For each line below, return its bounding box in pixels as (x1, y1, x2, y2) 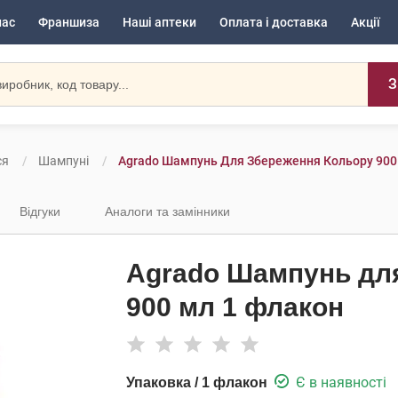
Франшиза (38, 15, 99, 29)
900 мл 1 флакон (125, 292, 344, 322)
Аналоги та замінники (105, 204, 230, 219)
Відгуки (20, 204, 60, 219)
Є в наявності (295, 373, 386, 391)
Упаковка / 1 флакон (125, 374, 267, 390)
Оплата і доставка (219, 15, 328, 29)
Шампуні (38, 154, 89, 168)
